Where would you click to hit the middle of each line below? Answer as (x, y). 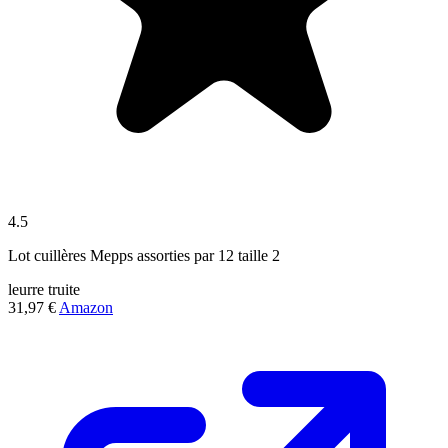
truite (64, 289)
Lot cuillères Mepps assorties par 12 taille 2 (144, 255)
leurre (26, 289)
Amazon (86, 307)
